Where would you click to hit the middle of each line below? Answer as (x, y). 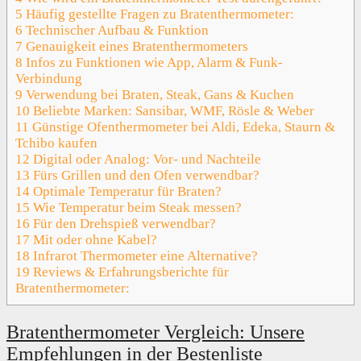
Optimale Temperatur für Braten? (126, 191)
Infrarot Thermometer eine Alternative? (144, 255)
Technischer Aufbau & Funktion (116, 30)
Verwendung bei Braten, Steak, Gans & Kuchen (158, 94)
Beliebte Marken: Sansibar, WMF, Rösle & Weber (172, 110)
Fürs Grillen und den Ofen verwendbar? (145, 175)
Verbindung (49, 78)
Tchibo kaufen (56, 143)
